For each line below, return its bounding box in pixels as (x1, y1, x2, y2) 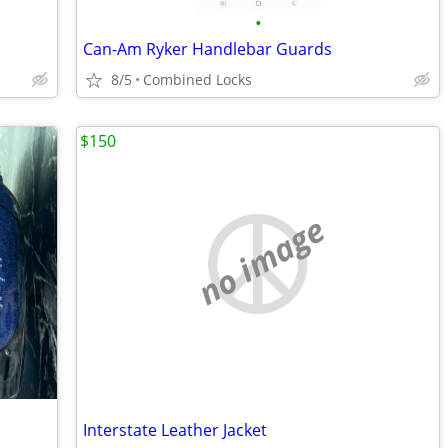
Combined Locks (143, 70, 252, 89)
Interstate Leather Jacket (83, 419, 267, 441)
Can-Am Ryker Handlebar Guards (83, 38, 332, 60)
